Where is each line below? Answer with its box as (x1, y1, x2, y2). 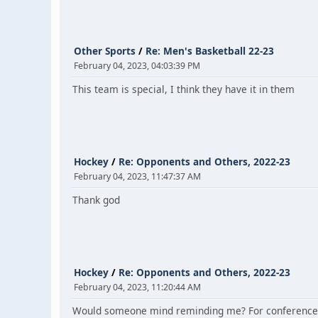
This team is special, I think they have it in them (72, 82, 295, 96)
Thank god (72, 193, 120, 207)
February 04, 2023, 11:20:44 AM (74, 281, 201, 293)
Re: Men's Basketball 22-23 (146, 44, 274, 57)
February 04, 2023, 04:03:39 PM (74, 60, 200, 72)
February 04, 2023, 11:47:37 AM (74, 170, 201, 182)
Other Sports (74, 44, 136, 57)
